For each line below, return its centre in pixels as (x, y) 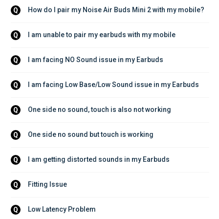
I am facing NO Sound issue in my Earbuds (96, 60)
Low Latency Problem (62, 209)
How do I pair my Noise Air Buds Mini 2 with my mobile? (116, 10)
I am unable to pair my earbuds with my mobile (102, 35)
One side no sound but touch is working (91, 135)
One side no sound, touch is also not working (99, 110)
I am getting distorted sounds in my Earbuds (99, 160)
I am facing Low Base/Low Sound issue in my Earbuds (113, 85)
